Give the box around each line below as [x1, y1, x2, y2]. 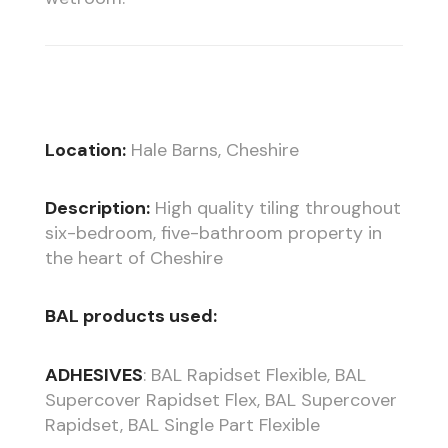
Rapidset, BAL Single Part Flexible [44, 412, 320, 437]
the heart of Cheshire [44, 245, 223, 270]
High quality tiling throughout [149, 195, 401, 220]
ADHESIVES [44, 362, 143, 387]
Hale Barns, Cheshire [125, 137, 299, 162]
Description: [44, 195, 150, 220]
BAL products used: [44, 304, 217, 329]
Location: [44, 137, 126, 162]
